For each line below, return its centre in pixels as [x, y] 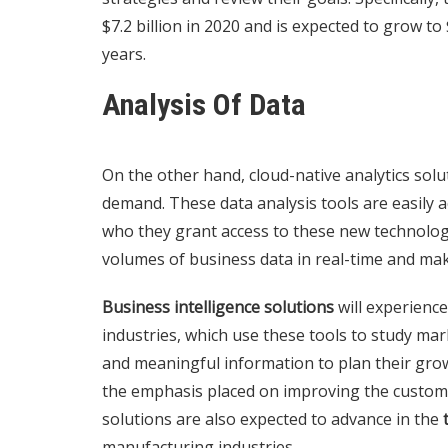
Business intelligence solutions [218, 306]
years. [124, 53]
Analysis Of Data [204, 104]
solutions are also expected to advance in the [272, 418]
